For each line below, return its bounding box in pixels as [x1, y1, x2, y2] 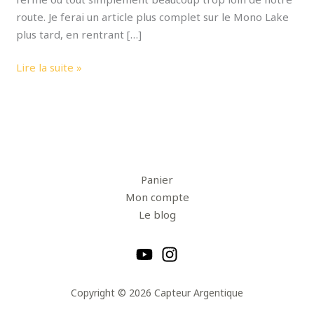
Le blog [138, 207, 176, 221]
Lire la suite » [16, 60, 83, 75]
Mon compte [125, 189, 189, 204]
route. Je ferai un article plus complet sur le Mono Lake [16, 9, 289, 24]
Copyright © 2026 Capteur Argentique [71, 285, 243, 299]
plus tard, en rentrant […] [16, 27, 142, 41]
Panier [141, 172, 173, 186]
